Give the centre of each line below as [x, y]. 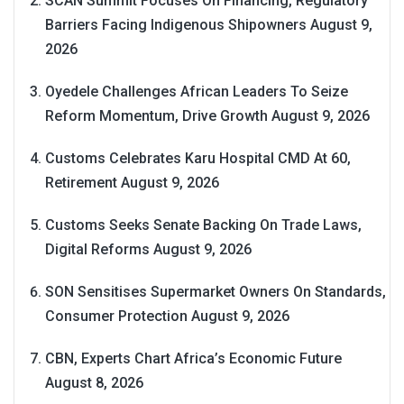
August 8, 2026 [94, 382]
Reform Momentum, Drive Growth [156, 115]
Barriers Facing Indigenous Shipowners [176, 24]
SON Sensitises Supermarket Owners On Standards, [216, 291]
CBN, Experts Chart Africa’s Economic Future [193, 358]
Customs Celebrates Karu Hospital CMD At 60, [198, 158]
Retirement [81, 182]
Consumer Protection [116, 316]
